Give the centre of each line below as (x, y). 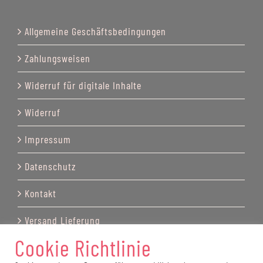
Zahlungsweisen (57, 58)
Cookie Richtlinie (83, 248)
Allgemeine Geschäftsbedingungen (95, 31)
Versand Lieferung (62, 220)
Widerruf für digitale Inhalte (83, 85)
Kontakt (40, 193)
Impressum (48, 139)
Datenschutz (50, 166)
